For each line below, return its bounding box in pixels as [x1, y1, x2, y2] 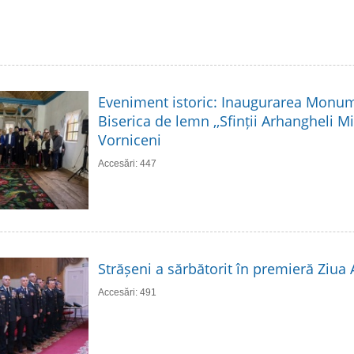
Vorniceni [98, 130, 161, 149]
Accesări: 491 [98, 286, 156, 298]
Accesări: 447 [98, 157, 156, 169]
